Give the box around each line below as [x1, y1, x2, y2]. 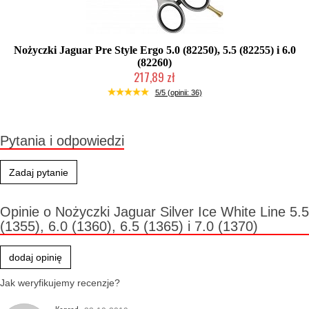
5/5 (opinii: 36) [154, 88, 202, 97]
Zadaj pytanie [9, 167, 68, 178]
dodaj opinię [9, 252, 62, 263]
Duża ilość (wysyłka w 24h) [106, 86, 203, 94]
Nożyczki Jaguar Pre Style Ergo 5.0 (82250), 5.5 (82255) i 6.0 [13, 44, 296, 56]
